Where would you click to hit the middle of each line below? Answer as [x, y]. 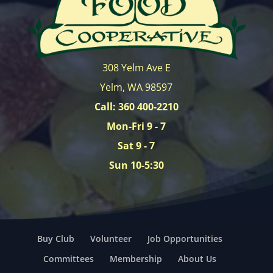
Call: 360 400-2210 [136, 106]
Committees [68, 258]
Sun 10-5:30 [136, 165]
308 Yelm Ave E [136, 67]
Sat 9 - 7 [136, 145]
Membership [136, 258]
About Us [197, 258]
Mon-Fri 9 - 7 [136, 126]
